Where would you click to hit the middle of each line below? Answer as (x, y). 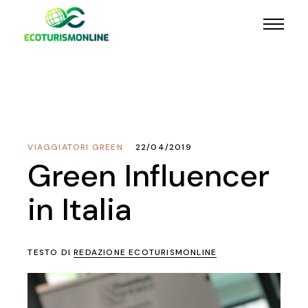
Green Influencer (149, 176)
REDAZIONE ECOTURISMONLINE (145, 252)
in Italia (80, 209)
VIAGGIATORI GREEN (75, 147)
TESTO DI (51, 252)
